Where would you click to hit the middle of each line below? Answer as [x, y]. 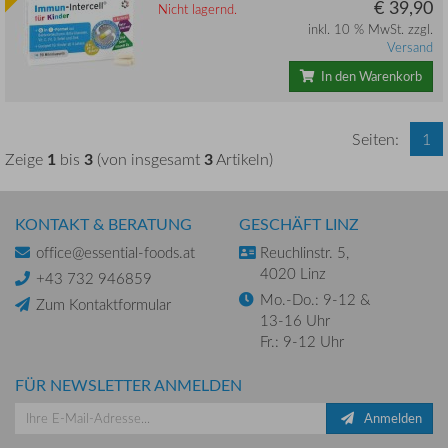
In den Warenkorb [368, 75]
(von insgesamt [148, 158]
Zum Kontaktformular [103, 303]
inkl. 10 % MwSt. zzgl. [370, 28]
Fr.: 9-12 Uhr [302, 340]
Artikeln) [243, 158]
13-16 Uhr [295, 319]
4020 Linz [293, 272]
